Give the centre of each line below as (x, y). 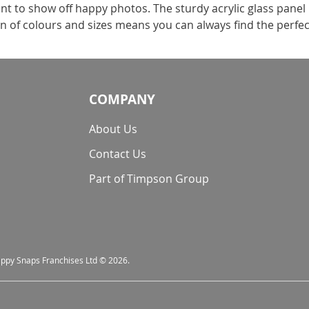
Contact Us (118, 154)
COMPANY (122, 99)
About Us (113, 129)
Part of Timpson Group (149, 179)
